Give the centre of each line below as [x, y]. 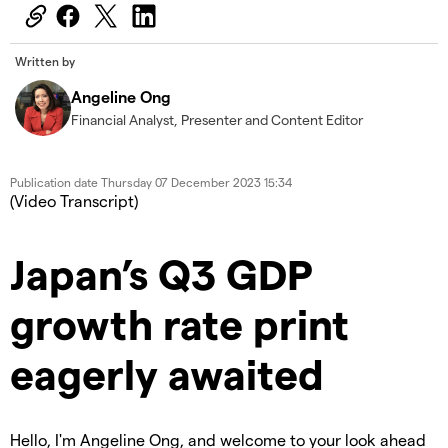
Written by [45, 61]
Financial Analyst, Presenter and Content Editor [217, 120]
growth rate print [179, 323]
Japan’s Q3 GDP [161, 273]
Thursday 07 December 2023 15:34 [196, 182]
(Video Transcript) [74, 201]
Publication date [55, 182]
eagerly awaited [167, 373]
